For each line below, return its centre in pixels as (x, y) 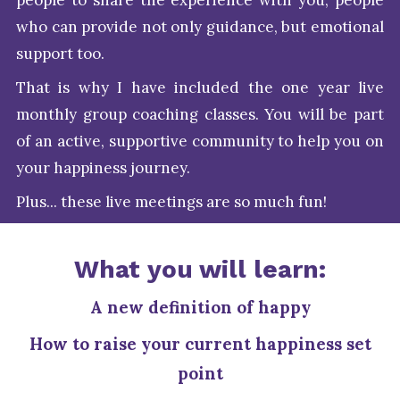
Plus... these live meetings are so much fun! (171, 202)
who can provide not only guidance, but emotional (200, 27)
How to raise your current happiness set (200, 344)
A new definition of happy (200, 308)
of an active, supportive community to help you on (200, 142)
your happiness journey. (103, 168)
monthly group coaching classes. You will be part (200, 115)
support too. (60, 54)
